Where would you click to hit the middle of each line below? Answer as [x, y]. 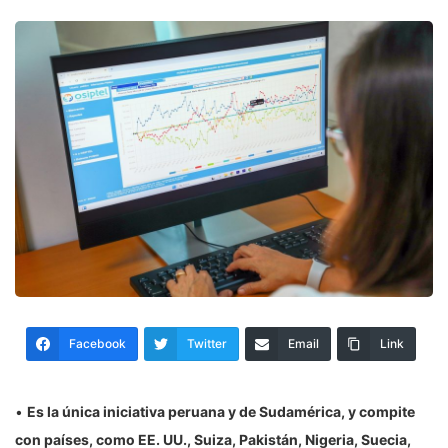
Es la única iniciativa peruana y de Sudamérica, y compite [221, 411]
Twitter [207, 343]
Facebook [97, 343]
